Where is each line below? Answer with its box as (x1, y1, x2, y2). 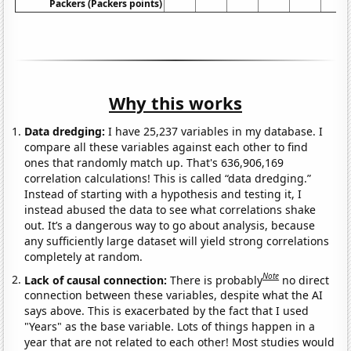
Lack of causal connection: (24, 272, 171, 288)
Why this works (109, 90, 242, 114)
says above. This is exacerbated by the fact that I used (24, 303, 309, 319)
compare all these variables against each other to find (24, 139, 309, 154)
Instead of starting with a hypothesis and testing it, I (24, 186, 302, 201)
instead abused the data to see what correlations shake (24, 201, 317, 217)
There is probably (170, 272, 263, 288)
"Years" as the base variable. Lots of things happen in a (24, 319, 316, 335)
